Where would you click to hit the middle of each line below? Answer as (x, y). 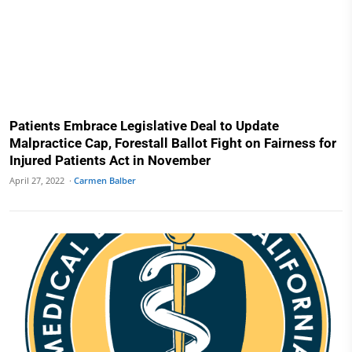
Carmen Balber (105, 180)
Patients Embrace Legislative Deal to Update (144, 125)
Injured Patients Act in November (110, 160)
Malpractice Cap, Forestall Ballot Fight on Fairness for (173, 143)
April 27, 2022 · (42, 180)
